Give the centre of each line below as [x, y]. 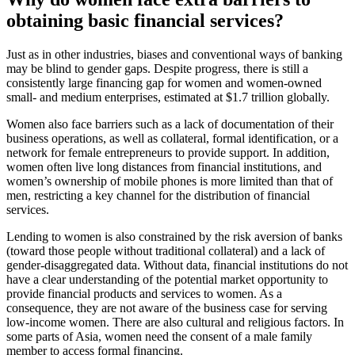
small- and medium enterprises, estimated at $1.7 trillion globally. [168, 97]
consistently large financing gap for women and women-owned [164, 82]
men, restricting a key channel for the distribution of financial [158, 195]
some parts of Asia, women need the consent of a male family [159, 336]
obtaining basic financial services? [145, 20]
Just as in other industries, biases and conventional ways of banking [174, 54]
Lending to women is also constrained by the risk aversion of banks [174, 236]
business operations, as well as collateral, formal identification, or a [172, 138]
